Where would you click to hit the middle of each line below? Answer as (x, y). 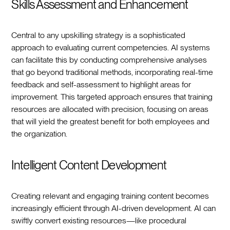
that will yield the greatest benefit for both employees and (111, 121)
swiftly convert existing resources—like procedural (99, 220)
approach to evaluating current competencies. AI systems (111, 47)
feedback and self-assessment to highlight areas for (101, 84)
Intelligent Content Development (89, 165)
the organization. (40, 133)
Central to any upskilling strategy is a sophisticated (99, 35)
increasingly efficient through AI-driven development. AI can (114, 208)
